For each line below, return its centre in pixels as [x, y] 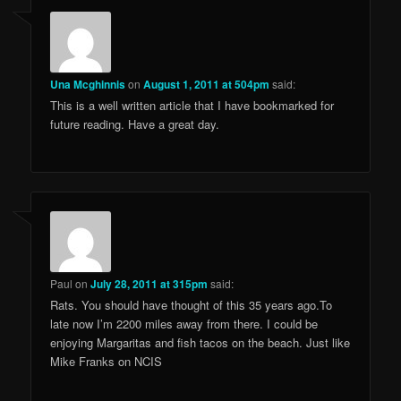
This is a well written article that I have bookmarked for [192, 106]
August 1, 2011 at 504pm [207, 85]
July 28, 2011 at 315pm [149, 283]
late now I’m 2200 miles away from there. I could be [184, 323]
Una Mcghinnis [88, 85]
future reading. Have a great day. [135, 124]
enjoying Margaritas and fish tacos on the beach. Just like [200, 342]
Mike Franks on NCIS [107, 361]
